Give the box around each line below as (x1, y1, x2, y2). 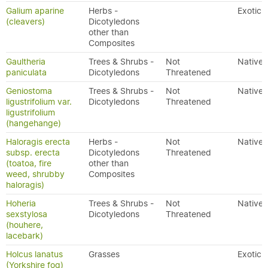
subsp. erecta (6, 147, 60, 158)
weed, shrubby (6, 169, 65, 179)
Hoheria (6, 198, 36, 209)
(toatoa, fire (6, 158, 51, 169)
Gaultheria (6, 56, 45, 67)
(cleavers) (6, 16, 45, 27)
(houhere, (6, 220, 43, 230)
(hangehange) (6, 118, 61, 129)
